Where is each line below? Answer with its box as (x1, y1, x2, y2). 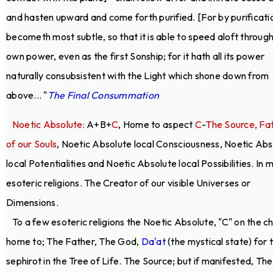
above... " (6, 88, 48, 101)
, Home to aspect (118, 118, 195, 130)
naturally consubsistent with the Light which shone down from (6, 69, 269, 82)
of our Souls (6, 137, 57, 150)
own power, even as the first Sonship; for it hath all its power (6, 49, 265, 62)
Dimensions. (6, 196, 58, 208)
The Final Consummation (47, 88, 160, 101)
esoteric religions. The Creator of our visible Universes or (6, 176, 251, 189)
